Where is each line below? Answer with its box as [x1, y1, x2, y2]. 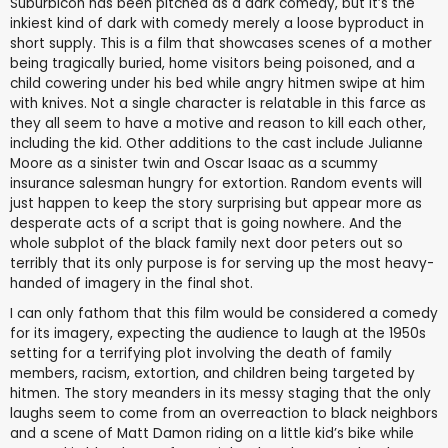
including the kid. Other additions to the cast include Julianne [10, 133, 423, 153]
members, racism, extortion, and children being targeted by [10, 364, 415, 384]
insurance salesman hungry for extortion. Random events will [10, 173, 422, 193]
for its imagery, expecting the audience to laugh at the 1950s [10, 324, 426, 344]
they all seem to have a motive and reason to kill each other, [10, 113, 426, 133]
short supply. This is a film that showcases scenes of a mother [10, 33, 432, 53]
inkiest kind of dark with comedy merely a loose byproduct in [10, 13, 424, 33]
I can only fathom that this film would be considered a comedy [10, 304, 438, 324]
